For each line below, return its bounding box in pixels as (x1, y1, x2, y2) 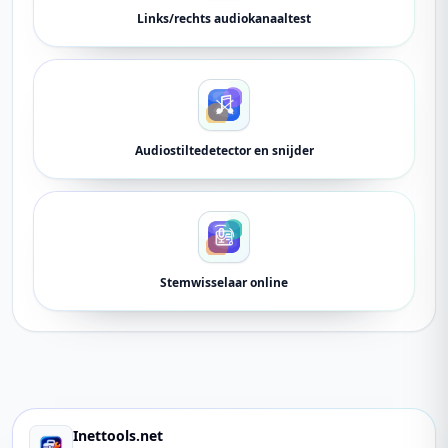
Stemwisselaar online (160, 274, 288, 291)
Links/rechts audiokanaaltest (137, 10, 311, 27)
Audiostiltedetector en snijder (134, 142, 314, 159)
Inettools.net (73, 426, 163, 445)
